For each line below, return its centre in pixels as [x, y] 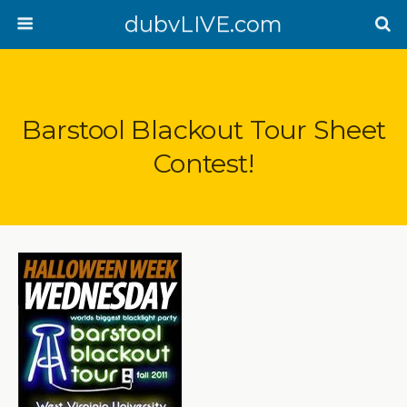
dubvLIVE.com [203, 24]
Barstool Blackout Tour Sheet [203, 129]
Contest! [203, 163]
